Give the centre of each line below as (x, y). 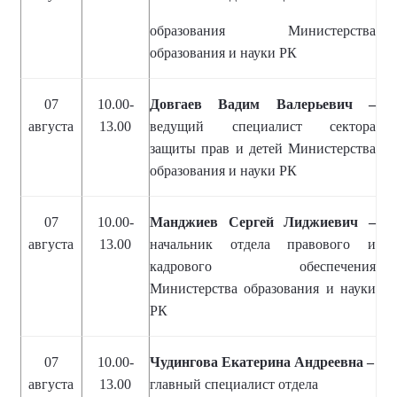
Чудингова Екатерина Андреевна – (262, 362)
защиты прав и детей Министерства (263, 148)
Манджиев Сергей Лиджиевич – (263, 222)
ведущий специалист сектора (263, 126)
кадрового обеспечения (263, 266)
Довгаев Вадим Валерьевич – (263, 104)
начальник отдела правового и (263, 244)
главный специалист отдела (234, 384)
